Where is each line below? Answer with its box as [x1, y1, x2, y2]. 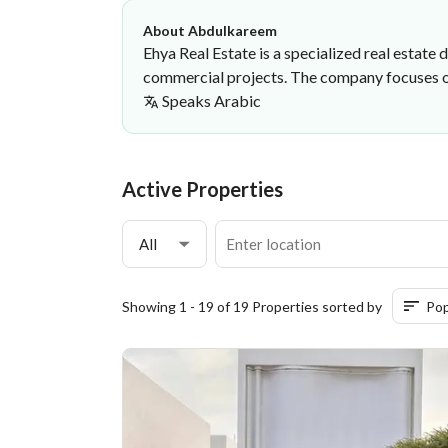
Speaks [162, 91, 211, 110]
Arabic [214, 91, 261, 110]
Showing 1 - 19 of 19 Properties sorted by [122, 297, 382, 315]
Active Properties [122, 177, 283, 201]
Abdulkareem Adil [64, 158, 210, 181]
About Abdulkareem [143, 22, 277, 39]
